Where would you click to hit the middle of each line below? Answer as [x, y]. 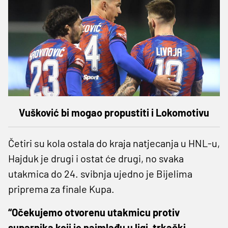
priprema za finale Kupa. [61, 189]
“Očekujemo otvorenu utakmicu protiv [94, 212]
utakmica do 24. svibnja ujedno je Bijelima [100, 173]
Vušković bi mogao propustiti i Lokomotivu [114, 112]
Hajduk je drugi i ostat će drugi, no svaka [96, 158]
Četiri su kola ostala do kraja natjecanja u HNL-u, [114, 143]
